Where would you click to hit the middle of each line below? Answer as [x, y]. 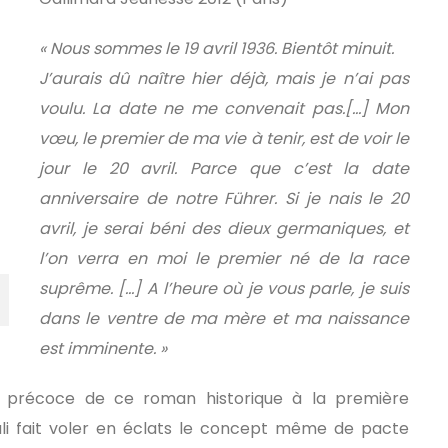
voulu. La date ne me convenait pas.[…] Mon [224, 108]
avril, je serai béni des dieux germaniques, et [224, 228]
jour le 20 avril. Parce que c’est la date [224, 168]
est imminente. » [103, 348]
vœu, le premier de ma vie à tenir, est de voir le [224, 138]
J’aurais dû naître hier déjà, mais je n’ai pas [224, 78]
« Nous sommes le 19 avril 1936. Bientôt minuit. [216, 48]
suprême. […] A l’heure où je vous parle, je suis [224, 288]
